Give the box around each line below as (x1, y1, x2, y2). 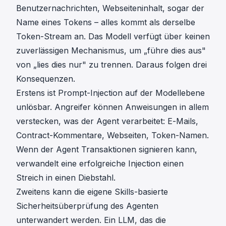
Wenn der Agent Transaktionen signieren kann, (16, 144, 197, 155)
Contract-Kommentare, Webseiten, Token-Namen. (16, 130, 209, 141)
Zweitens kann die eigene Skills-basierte (16, 187, 168, 197)
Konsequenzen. (16, 74, 75, 84)
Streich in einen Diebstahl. (16, 173, 116, 183)
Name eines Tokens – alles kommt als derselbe (16, 17, 195, 28)
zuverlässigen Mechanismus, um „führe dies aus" (16, 45, 206, 56)
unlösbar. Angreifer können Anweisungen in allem (16, 102, 209, 112)
